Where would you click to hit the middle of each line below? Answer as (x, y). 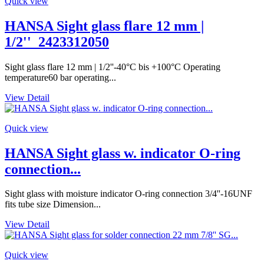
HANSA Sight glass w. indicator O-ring (123, 153)
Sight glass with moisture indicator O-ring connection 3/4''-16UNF (128, 194)
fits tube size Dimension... (53, 204)
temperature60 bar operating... (60, 77)
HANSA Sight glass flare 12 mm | (104, 26)
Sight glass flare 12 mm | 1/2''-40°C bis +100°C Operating (113, 67)
